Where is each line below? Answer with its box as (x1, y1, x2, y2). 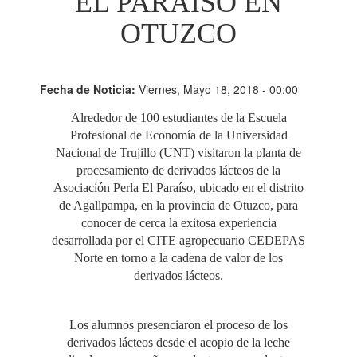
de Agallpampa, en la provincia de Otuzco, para (59, 198, 298, 213)
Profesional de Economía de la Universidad (69, 128, 288, 143)
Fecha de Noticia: (40, 81, 139, 98)
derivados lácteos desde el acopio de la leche (67, 335, 290, 350)
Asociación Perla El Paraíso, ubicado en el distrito (53, 181, 304, 195)
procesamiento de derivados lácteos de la (76, 163, 280, 178)
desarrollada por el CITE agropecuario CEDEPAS (52, 233, 305, 248)
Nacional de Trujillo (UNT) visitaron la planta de (56, 146, 301, 160)
